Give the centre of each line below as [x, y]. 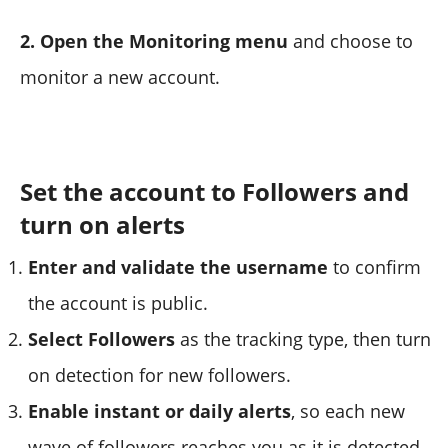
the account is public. [118, 302]
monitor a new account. [120, 76]
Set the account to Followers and [214, 191]
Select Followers [101, 338]
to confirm [374, 266]
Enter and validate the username [178, 266]
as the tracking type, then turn [303, 338]
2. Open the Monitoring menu [154, 40]
